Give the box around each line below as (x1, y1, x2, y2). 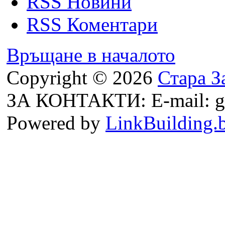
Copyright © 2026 (7, 66, 158, 88)
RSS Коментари (27, 13, 158, 35)
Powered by (7, 111, 105, 134)
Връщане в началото (7, 44, 175, 66)
